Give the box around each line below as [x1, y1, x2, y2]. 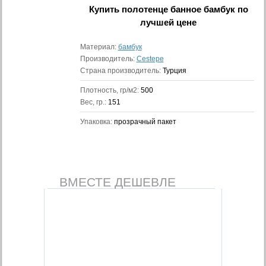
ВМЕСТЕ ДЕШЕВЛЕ [59, 175, 176, 189]
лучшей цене [140, 17, 197, 27]
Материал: [80, 43, 118, 51]
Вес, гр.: [80, 98, 108, 106]
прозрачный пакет [113, 118, 176, 126]
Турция [162, 66, 186, 75]
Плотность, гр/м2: [80, 86, 141, 94]
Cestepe [136, 55, 164, 63]
